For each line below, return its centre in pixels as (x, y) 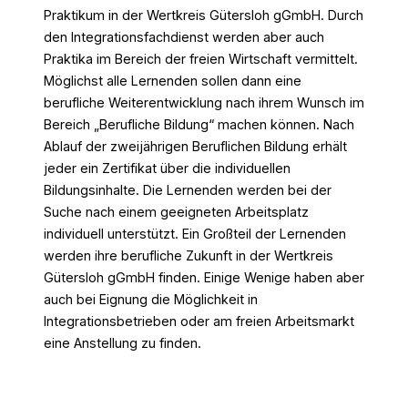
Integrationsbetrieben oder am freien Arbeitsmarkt (199, 321)
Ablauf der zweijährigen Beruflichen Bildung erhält (195, 147)
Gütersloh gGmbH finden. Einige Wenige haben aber (204, 278)
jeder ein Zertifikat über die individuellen (167, 168)
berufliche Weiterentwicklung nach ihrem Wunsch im (204, 103)
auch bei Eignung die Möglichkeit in (151, 300)
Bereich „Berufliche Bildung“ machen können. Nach (199, 125)
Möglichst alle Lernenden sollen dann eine (173, 81)
